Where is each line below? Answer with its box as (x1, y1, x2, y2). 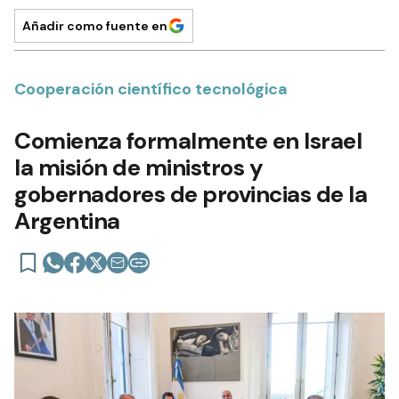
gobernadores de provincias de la (14, 178, 367, 209)
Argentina (14, 205, 120, 236)
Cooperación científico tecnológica (14, 77, 288, 100)
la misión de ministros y (14, 151, 263, 183)
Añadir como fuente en (22, 17, 167, 34)
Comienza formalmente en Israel (14, 125, 362, 156)
